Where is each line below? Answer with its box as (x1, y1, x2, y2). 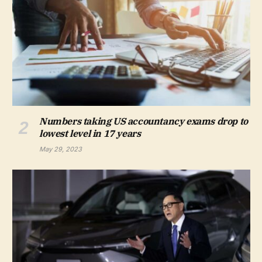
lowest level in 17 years (39, 127, 141, 139)
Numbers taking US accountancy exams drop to (39, 115, 248, 127)
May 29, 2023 (39, 144, 82, 153)
